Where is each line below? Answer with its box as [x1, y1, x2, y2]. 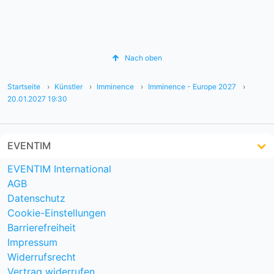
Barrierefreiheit [7, 221, 76, 234]
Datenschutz [7, 191, 65, 204]
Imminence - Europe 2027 [148, 81, 236, 91]
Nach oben [125, 53, 162, 63]
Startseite [7, 81, 40, 91]
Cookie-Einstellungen [7, 206, 106, 219]
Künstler [54, 81, 83, 91]
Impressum [7, 235, 57, 248]
